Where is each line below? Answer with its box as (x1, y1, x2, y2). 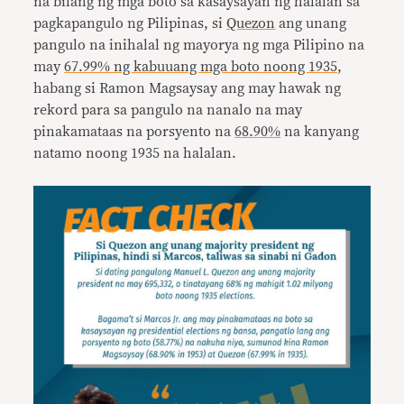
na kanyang (280, 124, 360, 139)
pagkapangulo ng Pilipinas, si (33, 16, 227, 31)
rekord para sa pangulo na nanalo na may (33, 103, 303, 117)
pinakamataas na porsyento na (33, 124, 235, 139)
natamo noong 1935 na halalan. (33, 146, 237, 161)
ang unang (275, 16, 347, 31)
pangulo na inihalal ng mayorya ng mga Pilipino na (33, 38, 365, 52)
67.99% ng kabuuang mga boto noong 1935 (64, 60, 338, 74)
